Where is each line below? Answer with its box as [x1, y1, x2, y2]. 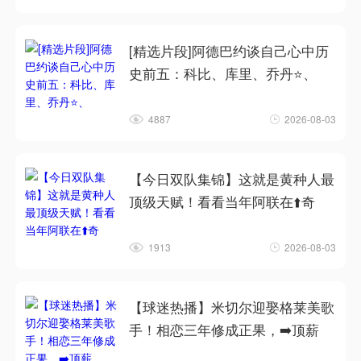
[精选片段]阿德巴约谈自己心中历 [129, 40, 330, 60]
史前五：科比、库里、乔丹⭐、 [129, 63, 317, 83]
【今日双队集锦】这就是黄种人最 [129, 168, 335, 189]
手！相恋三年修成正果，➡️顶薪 [129, 320, 320, 340]
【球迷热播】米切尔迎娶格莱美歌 [129, 297, 335, 317]
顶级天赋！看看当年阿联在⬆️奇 [129, 191, 316, 211]
